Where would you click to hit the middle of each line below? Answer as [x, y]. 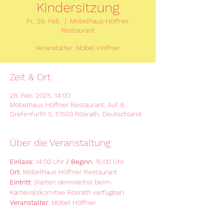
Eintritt [20, 182]
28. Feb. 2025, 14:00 [40, 95]
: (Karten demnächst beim [72, 182]
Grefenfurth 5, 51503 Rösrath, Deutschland [75, 114]
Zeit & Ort [30, 77]
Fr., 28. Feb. [44, 21]
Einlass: [22, 162]
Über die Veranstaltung [60, 143]
